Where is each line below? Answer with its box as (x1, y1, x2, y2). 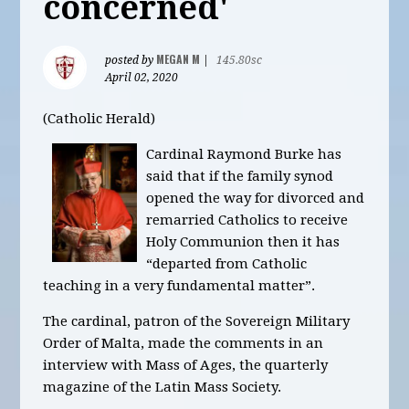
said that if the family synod (146, 168, 334, 184)
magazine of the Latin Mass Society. (43, 379, 282, 395)
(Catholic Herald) (43, 110, 156, 127)
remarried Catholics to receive (146, 212, 349, 228)
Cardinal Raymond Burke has (146, 146, 342, 163)
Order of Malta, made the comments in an (43, 335, 324, 351)
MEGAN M (156, 51, 201, 67)
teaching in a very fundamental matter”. (43, 278, 316, 294)
